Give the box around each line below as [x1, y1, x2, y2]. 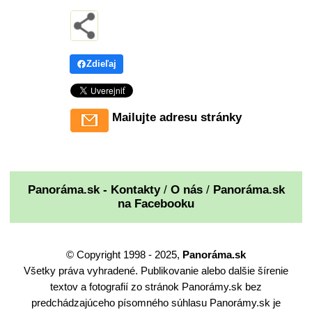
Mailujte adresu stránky [112, 110, 242, 124]
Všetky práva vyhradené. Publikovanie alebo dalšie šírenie [24, 264, 288, 276]
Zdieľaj [86, 58, 116, 69]
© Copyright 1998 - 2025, [66, 248, 182, 260]
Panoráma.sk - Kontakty [27, 182, 160, 196]
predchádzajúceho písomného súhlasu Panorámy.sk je [31, 296, 281, 309]
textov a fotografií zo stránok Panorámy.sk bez [50, 280, 262, 292]
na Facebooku [118, 196, 194, 210]
